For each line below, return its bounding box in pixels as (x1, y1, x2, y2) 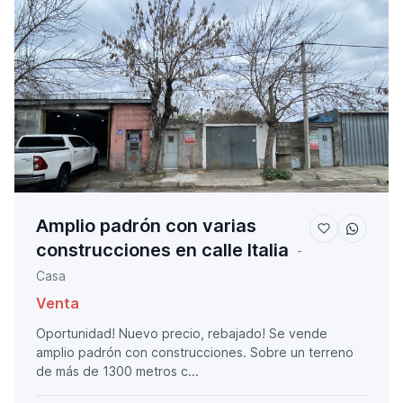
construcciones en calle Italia (36, 239, 289, 262)
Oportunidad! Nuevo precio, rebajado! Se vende (36, 326, 327, 342)
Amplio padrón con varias (36, 215, 256, 237)
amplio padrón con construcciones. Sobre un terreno (36, 345, 354, 361)
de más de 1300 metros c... (36, 363, 199, 380)
